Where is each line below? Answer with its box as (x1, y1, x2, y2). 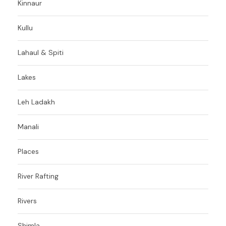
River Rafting (18, 171, 59, 181)
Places (18, 146, 39, 156)
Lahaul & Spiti (18, 47, 64, 57)
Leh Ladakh (18, 97, 55, 106)
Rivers (18, 196, 37, 205)
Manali (18, 122, 39, 131)
